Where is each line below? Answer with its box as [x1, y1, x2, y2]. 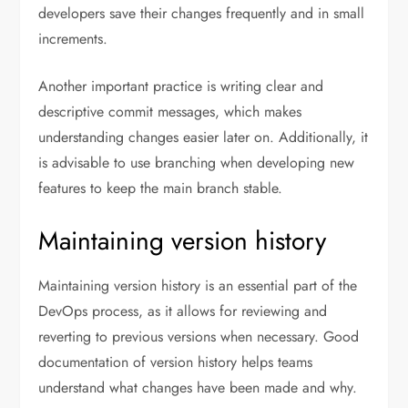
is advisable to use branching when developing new [38, 151, 355, 173]
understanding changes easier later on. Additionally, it [38, 126, 369, 148]
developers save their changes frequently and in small [38, 2, 365, 24]
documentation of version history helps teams [38, 351, 313, 372]
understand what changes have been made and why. [38, 376, 358, 398]
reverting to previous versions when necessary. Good [38, 325, 360, 347]
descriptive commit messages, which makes [38, 100, 302, 122]
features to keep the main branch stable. [38, 177, 283, 199]
